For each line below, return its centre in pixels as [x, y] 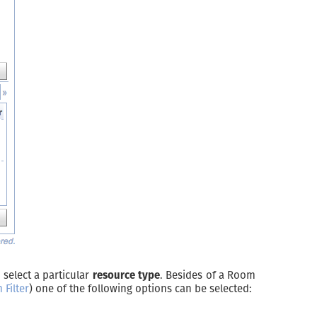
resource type [126, 275]
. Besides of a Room [208, 275]
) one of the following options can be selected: [140, 289]
